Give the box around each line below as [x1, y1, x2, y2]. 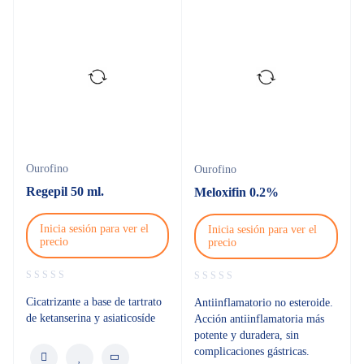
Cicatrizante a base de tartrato [26, 296, 162, 308]
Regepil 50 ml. [26, 184, 104, 198]
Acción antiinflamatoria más [194, 313, 324, 325]
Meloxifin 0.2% [194, 185, 279, 199]
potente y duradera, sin [194, 329, 299, 341]
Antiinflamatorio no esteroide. [194, 297, 333, 309]
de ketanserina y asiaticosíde [26, 312, 155, 324]
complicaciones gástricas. [194, 345, 310, 357]
